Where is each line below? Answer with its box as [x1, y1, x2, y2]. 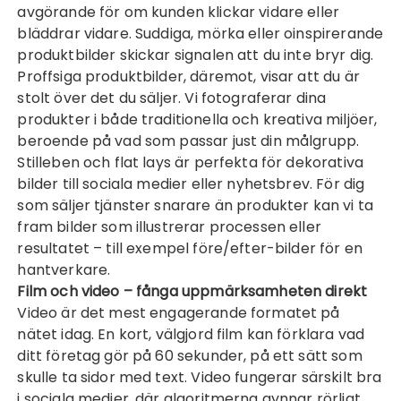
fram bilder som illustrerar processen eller [17, 217, 321, 237]
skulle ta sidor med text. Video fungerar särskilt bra [17, 367, 382, 388]
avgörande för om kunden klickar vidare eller [17, 2, 340, 22]
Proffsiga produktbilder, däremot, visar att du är [17, 66, 360, 87]
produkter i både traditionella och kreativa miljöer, [17, 109, 378, 130]
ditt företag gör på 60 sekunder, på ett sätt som [17, 346, 363, 366]
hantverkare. [17, 260, 111, 280]
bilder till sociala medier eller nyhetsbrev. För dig [17, 174, 365, 194]
